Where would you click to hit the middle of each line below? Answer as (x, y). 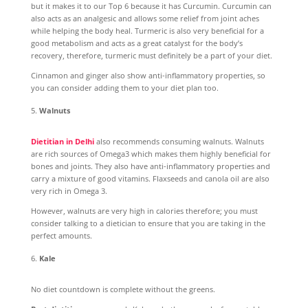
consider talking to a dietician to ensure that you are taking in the (148, 223)
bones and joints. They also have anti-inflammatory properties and (150, 166)
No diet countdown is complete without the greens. (123, 289)
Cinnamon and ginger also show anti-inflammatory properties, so (148, 76)
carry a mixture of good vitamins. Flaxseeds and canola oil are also (150, 179)
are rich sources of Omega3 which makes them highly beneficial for (151, 154)
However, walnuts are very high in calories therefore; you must (144, 211)
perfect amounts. (61, 236)
